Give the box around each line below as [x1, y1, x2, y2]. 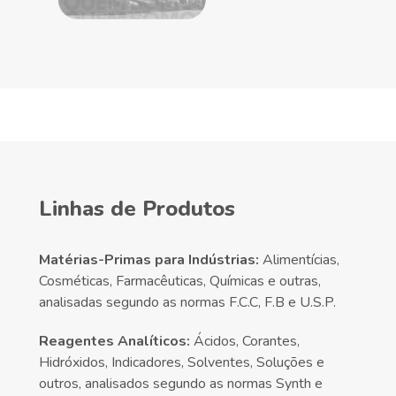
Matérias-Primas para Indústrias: [39, 249, 259, 270]
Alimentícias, [259, 249, 339, 270]
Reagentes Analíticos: [39, 331, 190, 351]
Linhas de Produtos [39, 194, 235, 223]
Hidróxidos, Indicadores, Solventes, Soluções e [39, 352, 324, 372]
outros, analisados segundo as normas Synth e [39, 373, 323, 393]
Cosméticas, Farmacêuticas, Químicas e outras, [39, 270, 321, 291]
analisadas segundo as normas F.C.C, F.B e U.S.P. [39, 292, 336, 312]
